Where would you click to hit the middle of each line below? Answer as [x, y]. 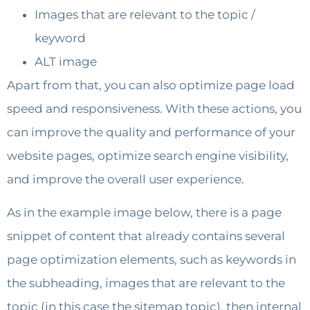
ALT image [66, 61]
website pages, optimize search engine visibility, [148, 155]
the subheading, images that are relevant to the [146, 283]
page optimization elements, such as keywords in [152, 260]
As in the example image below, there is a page [144, 213]
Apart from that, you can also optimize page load [151, 85]
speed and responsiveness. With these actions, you [154, 108]
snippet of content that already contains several [146, 236]
